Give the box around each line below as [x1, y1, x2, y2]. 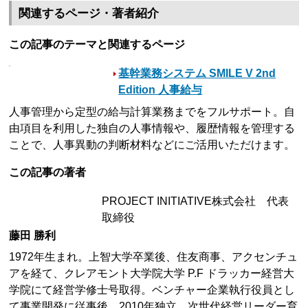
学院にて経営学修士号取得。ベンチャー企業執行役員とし [9, 283, 296, 296]
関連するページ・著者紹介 [19, 6, 159, 20]
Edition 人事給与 [118, 83, 203, 96]
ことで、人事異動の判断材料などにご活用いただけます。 [9, 138, 296, 151]
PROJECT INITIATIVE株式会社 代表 [102, 195, 289, 207]
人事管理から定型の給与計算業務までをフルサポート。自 [9, 105, 296, 118]
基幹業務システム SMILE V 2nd [118, 67, 276, 79]
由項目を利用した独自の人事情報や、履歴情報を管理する [9, 122, 296, 134]
